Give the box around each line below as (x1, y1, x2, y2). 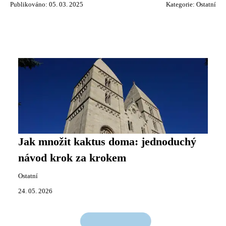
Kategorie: (166, 1, 196, 8)
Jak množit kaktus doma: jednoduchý (18, 136, 196, 148)
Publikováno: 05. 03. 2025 (10, 1, 83, 8)
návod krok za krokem (18, 152, 126, 164)
